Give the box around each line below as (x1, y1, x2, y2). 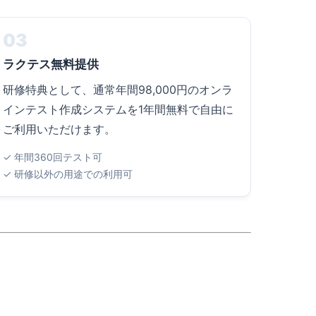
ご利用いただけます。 (2, 121, 116, 136)
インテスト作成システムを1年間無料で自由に (2, 102, 233, 116)
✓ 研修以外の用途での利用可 (2, 168, 133, 180)
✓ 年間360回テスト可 (2, 150, 102, 163)
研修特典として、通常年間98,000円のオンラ (2, 82, 233, 97)
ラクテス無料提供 (2, 56, 99, 71)
